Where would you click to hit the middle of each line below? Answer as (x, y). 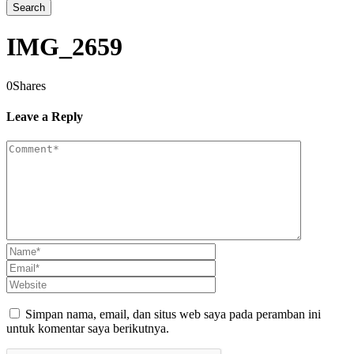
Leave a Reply (45, 117)
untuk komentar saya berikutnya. (88, 329)
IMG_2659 (64, 47)
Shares (29, 85)
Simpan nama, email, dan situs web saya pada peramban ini (173, 314)
